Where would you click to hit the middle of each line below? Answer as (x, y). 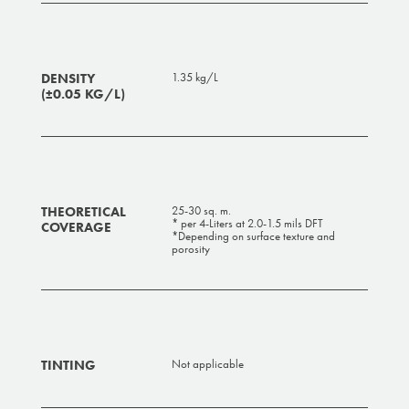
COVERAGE (76, 228)
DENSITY (68, 79)
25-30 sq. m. (202, 211)
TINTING (68, 366)
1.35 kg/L (195, 78)
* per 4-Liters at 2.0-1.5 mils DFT (248, 224)
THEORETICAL (83, 212)
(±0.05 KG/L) (83, 94)
